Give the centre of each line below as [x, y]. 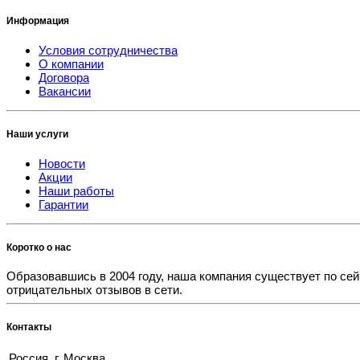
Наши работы [76, 190]
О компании [71, 64]
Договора [64, 78]
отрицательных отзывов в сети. [94, 290]
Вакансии [65, 92]
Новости [62, 163]
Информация [38, 21]
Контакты [29, 327]
